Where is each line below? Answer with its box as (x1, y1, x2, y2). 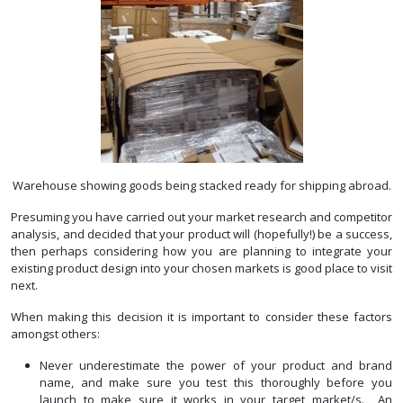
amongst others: (11, 326, 100, 343)
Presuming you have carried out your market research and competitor (11, 209, 392, 226)
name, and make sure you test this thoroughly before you (40, 374, 392, 391)
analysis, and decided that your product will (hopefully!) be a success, (11, 226, 392, 243)
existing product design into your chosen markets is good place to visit (11, 260, 392, 277)
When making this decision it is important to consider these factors (11, 309, 392, 326)
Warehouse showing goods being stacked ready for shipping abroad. (12, 177, 391, 194)
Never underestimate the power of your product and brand (40, 357, 392, 374)
